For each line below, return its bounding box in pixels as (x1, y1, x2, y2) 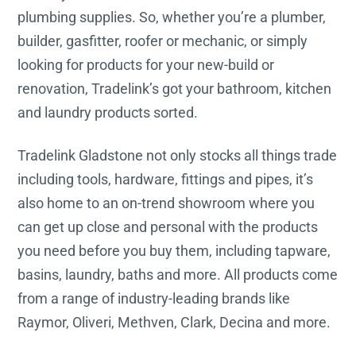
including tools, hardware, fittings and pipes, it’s (17, 170, 314, 188)
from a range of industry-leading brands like (17, 289, 291, 307)
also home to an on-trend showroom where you (17, 194, 315, 211)
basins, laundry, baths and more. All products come (17, 265, 339, 283)
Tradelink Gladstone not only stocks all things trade (17, 146, 338, 164)
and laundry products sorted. (17, 103, 199, 121)
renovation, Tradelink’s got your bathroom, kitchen (17, 79, 332, 97)
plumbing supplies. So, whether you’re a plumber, (17, 8, 327, 25)
